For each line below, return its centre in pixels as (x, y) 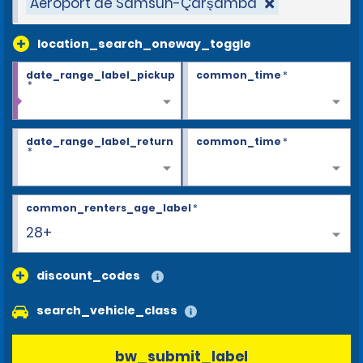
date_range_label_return (100, 141)
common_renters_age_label (109, 208)
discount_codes (88, 275)
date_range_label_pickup (100, 75)
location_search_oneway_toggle (144, 44)
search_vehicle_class (107, 310)
